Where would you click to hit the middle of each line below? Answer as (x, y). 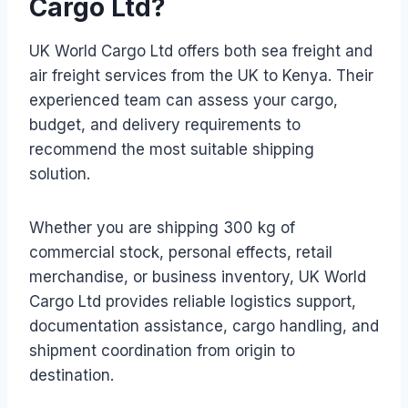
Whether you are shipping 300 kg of (162, 227)
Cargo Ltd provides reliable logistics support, (193, 301)
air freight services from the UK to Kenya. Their (201, 75)
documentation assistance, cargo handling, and (204, 326)
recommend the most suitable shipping (172, 149)
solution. (60, 173)
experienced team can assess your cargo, (184, 100)
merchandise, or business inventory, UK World (198, 276)
